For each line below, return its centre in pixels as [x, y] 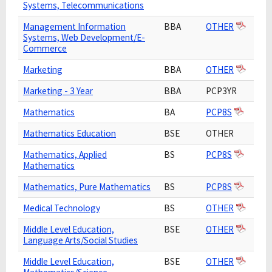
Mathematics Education [70, 133]
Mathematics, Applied [65, 155]
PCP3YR [221, 91]
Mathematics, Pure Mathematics [87, 187]
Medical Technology [62, 208]
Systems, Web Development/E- [84, 37]
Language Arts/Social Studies [80, 240]
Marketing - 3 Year [58, 91]
